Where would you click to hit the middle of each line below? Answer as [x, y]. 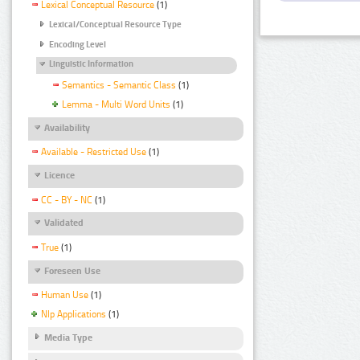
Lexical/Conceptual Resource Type [115, 25]
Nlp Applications [74, 314]
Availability [67, 128]
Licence [59, 176]
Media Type [68, 337]
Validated [64, 223]
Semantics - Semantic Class [119, 86]
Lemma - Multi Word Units [116, 105]
